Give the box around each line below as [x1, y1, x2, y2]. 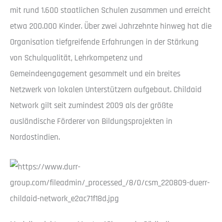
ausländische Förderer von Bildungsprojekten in [10, 116, 172, 127]
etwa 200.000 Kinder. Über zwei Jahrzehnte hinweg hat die [10, 21, 212, 32]
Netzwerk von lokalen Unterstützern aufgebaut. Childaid [10, 84, 202, 96]
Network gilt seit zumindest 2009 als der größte [10, 100, 173, 111]
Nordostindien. [10, 132, 60, 143]
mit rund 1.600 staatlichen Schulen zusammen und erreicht [10, 5, 211, 16]
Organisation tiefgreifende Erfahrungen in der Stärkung [10, 37, 199, 48]
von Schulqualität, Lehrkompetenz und [10, 53, 143, 64]
